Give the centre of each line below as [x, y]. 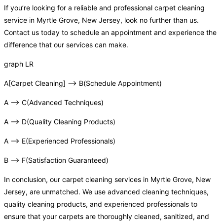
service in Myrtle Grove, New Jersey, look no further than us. [101, 20]
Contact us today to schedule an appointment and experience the [110, 33]
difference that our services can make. [66, 45]
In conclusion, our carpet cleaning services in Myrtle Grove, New [107, 180]
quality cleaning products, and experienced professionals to [101, 204]
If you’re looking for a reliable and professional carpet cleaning [104, 8]
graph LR [19, 64]
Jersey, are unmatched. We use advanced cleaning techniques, [106, 192]
